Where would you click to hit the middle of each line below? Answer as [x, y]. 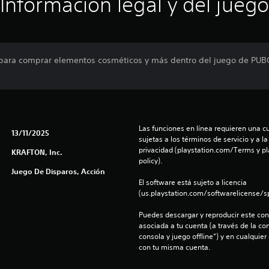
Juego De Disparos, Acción [58, 171]
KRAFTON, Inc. [37, 152]
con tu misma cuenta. [174, 247]
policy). [150, 160]
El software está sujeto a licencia [192, 182]
